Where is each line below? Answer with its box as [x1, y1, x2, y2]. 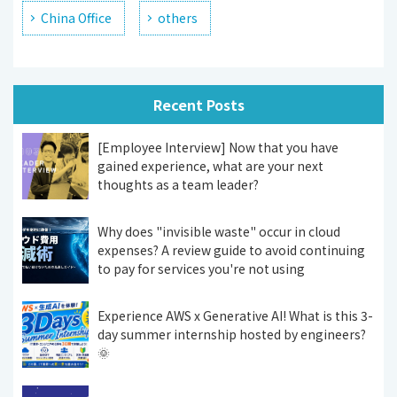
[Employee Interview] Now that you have [97, 137, 339, 156]
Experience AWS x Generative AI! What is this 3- [97, 306, 373, 324]
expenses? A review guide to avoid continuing [97, 240, 365, 259]
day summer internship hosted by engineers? [97, 324, 366, 343]
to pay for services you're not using [97, 259, 305, 277]
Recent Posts [152, 93, 245, 115]
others [158, 8, 198, 27]
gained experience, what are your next [97, 156, 323, 175]
